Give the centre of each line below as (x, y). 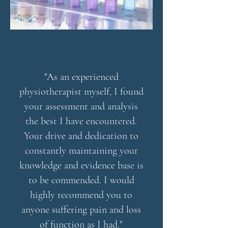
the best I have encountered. (81, 121)
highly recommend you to (81, 195)
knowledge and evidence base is (81, 165)
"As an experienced (81, 77)
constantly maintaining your (81, 151)
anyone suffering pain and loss (81, 210)
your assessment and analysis (81, 106)
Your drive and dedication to (81, 136)
